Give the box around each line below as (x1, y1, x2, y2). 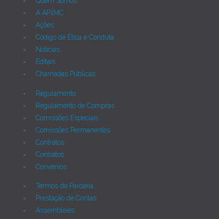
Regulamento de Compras (36, 101, 114, 109)
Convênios (36, 162, 66, 171)
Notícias (36, 45, 60, 54)
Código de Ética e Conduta (36, 33, 114, 42)
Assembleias (36, 206, 74, 215)
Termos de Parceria (36, 182, 93, 190)
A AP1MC (36, 9, 64, 17)
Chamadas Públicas (36, 70, 95, 78)
